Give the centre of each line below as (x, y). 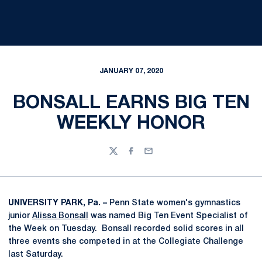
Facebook (146, 156)
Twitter (123, 156)
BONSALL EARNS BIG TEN (131, 103)
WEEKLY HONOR (131, 124)
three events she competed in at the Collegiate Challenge (126, 242)
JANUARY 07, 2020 (131, 71)
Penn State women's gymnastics (175, 203)
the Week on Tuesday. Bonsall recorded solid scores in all (126, 229)
